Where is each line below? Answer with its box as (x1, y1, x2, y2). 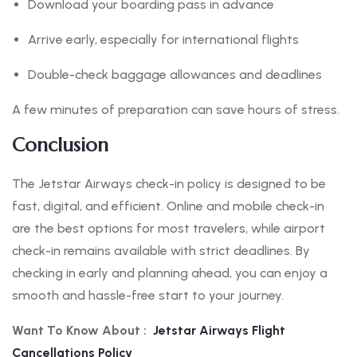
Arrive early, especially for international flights (28, 32, 299, 48)
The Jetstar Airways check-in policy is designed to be (12, 176, 326, 192)
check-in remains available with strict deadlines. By (12, 243, 310, 259)
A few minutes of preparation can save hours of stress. (12, 102, 339, 118)
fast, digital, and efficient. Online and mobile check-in (12, 198, 324, 214)
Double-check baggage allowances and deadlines (28, 67, 322, 83)
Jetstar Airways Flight (150, 323, 285, 339)
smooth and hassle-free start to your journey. (12, 288, 284, 304)
